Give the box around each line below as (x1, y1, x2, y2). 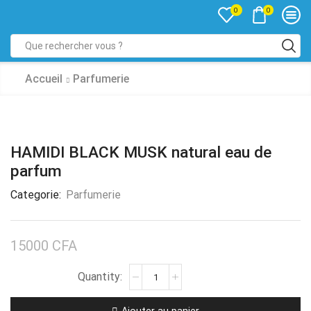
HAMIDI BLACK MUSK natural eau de (10, 143, 271, 162)
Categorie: (10, 188, 64, 201)
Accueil (25, 72, 62, 85)
